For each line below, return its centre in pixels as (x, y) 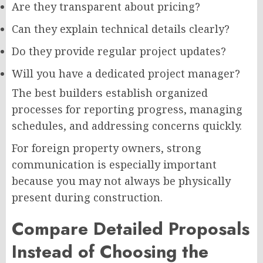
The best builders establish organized (110, 92)
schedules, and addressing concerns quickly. (127, 125)
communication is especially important (114, 164)
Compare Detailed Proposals (131, 228)
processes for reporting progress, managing (127, 109)
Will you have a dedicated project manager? (126, 73)
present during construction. (87, 197)
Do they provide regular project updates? (119, 51)
